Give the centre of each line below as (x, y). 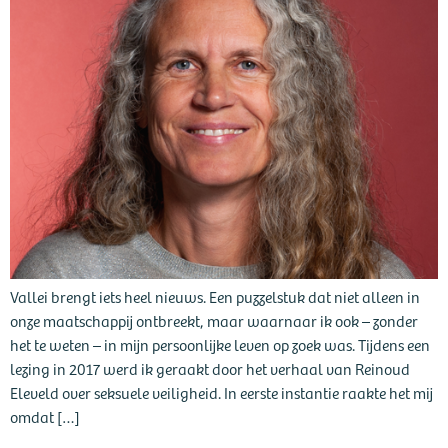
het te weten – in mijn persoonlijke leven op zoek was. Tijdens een (220, 344)
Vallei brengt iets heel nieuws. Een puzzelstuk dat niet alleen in (215, 296)
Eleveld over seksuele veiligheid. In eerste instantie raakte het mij (221, 392)
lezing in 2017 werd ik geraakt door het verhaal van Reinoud (210, 368)
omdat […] (45, 416)
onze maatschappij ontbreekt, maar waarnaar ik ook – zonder (214, 320)
